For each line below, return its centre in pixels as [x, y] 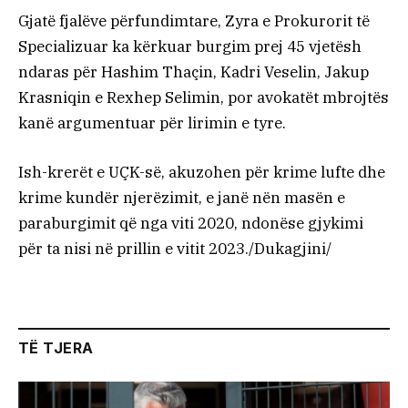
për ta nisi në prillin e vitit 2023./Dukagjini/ [175, 249]
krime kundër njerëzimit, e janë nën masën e [182, 198]
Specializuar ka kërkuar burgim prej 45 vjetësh [190, 47]
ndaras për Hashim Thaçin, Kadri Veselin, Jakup [194, 72]
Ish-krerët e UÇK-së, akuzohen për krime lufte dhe [202, 173]
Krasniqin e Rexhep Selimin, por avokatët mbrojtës [204, 98]
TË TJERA [56, 347]
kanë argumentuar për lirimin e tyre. [152, 123]
